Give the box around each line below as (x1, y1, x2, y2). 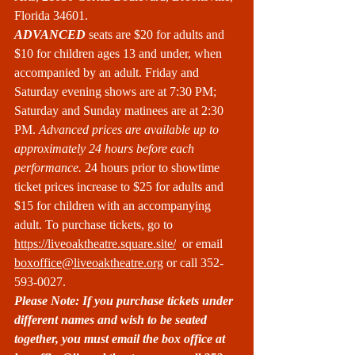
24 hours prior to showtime (85, 161, 223, 174)
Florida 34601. (14, 9, 88, 22)
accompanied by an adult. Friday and (14, 66, 202, 79)
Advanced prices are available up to (39, 123, 222, 136)
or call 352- (163, 256, 223, 269)
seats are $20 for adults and (86, 28, 227, 41)
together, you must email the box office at (14, 332, 228, 345)
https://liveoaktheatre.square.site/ (14, 237, 176, 250)
